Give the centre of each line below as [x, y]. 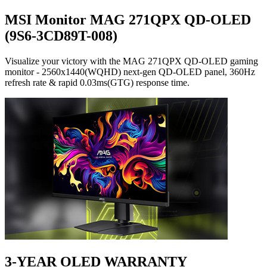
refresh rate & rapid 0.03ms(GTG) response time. [97, 82]
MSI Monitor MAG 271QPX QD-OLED [128, 19]
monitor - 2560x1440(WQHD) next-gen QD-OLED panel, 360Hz [130, 72]
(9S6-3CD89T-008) [61, 35]
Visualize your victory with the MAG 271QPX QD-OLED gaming [131, 61]
